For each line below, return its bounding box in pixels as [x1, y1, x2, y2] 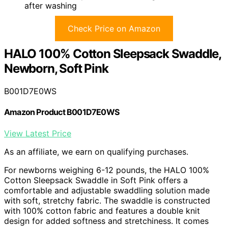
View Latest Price [4, 128, 71, 138]
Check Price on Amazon [68, 23, 160, 34]
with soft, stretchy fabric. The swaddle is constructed [4, 195, 210, 206]
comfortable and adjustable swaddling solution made [4, 185, 210, 195]
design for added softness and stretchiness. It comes [4, 215, 209, 226]
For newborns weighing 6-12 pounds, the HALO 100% [4, 164, 209, 175]
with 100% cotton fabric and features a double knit [4, 205, 200, 216]
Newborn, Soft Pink [4, 61, 108, 76]
